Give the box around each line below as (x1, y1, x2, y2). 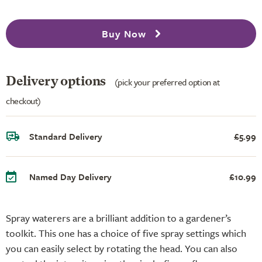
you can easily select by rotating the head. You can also (6, 240, 237, 256)
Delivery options (6, 75, 109, 88)
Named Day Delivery (29, 170, 112, 183)
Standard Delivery (29, 129, 102, 143)
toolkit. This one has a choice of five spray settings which (6, 225, 246, 240)
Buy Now (101, 26, 149, 41)
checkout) (6, 94, 42, 107)
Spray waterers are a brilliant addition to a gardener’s (6, 210, 231, 225)
